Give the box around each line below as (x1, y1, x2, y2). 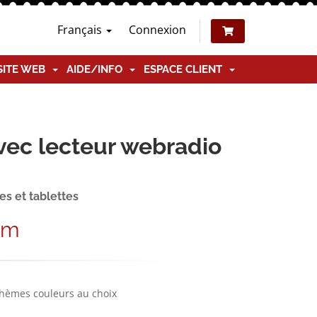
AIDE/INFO (67, 63, 128, 76)
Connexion (129, 22, 186, 38)
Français (57, 22, 105, 38)
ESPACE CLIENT (144, 63, 228, 76)
